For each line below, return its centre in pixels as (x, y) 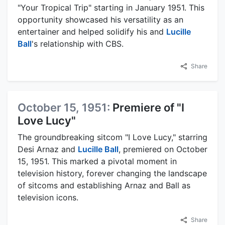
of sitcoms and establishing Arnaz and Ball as (104, 185)
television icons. (48, 197)
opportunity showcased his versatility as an (100, 19)
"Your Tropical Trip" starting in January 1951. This (111, 7)
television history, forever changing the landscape (112, 173)
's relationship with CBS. (78, 43)
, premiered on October (163, 149)
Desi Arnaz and (48, 149)
